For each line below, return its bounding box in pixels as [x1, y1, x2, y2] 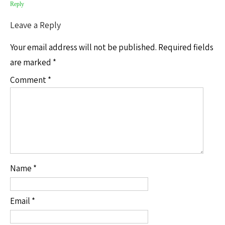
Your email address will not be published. [10, 42, 157, 53]
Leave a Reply [10, 19, 61, 31]
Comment [10, 74, 48, 85]
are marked [10, 57, 53, 68]
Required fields [158, 42, 213, 53]
